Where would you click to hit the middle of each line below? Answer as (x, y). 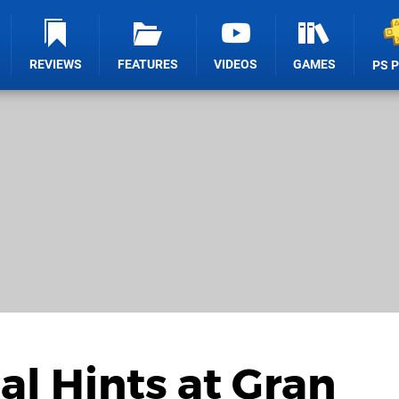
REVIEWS (55, 65)
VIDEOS (236, 65)
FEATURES (148, 65)
